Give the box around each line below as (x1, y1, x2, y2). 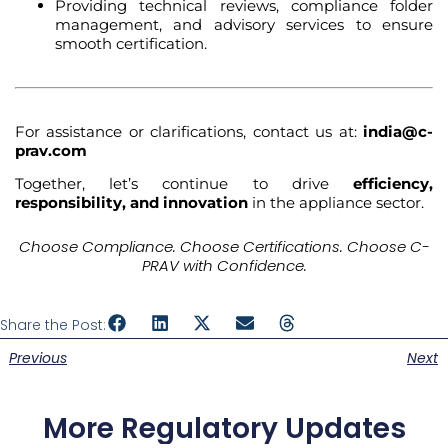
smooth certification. (55, 34, 207, 54)
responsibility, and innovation (15, 193, 248, 213)
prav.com (15, 141, 87, 161)
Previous (9, 347, 67, 368)
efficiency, (353, 174, 433, 194)
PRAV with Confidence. (141, 254, 307, 276)
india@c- (363, 122, 433, 142)
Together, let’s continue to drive (15, 174, 353, 194)
